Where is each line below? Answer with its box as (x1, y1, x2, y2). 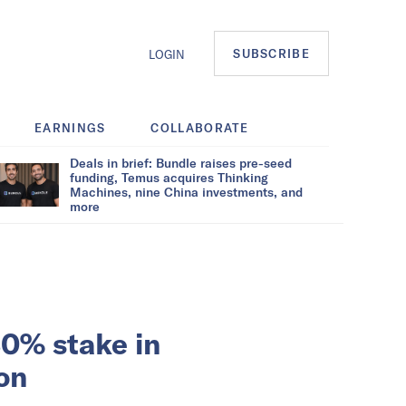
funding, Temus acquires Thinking (70, 169, 268, 185)
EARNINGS (34, 120, 106, 135)
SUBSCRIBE (233, 46, 310, 62)
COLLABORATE (150, 120, 249, 135)
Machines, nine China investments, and (70, 183, 303, 199)
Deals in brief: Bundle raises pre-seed (70, 154, 292, 170)
